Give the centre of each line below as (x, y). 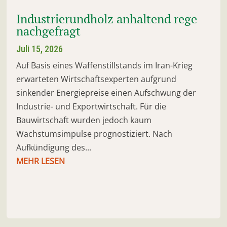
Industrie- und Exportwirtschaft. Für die (91, 107)
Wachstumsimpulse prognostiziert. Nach (94, 134)
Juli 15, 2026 (40, 49)
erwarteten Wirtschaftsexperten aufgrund (97, 79)
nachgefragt (49, 31)
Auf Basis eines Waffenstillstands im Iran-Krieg (105, 66)
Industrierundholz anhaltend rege (107, 19)
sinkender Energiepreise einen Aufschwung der (106, 93)
